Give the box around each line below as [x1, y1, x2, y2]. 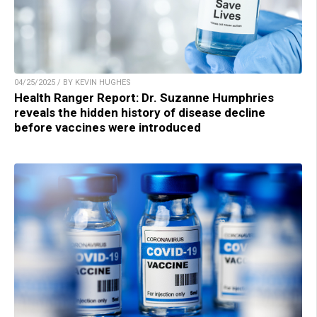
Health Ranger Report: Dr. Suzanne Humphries [14, 91, 274, 105]
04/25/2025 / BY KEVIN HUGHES [14, 78, 131, 88]
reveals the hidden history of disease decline [14, 105, 265, 120]
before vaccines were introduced [14, 120, 201, 135]
